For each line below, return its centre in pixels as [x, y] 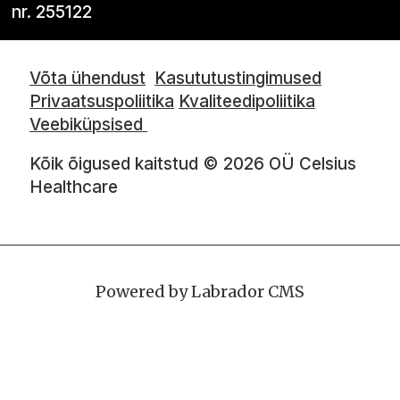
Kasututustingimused [238, 78]
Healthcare [74, 187]
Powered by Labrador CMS [200, 292]
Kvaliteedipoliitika [247, 101]
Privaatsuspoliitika [102, 101]
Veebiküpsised [89, 124]
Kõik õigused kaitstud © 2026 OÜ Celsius [193, 163]
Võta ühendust [88, 78]
